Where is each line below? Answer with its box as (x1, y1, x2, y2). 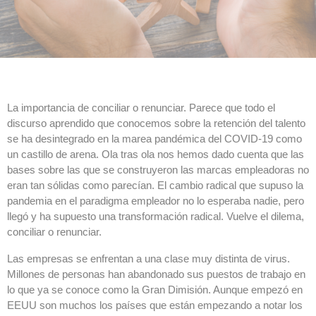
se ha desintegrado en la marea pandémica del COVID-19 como (7, 132, 302, 145)
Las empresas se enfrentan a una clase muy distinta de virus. (7, 252, 290, 265)
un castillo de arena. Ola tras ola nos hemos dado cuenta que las (7, 147, 304, 160)
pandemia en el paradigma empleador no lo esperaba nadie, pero (7, 194, 304, 207)
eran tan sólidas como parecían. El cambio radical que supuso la (7, 178, 303, 191)
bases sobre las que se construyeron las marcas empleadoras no (7, 163, 309, 176)
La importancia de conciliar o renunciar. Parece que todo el (7, 101, 275, 114)
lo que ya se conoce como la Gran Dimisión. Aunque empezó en (7, 283, 303, 296)
